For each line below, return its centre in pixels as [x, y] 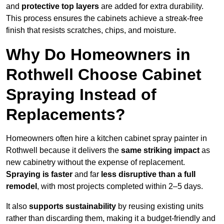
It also [17, 206]
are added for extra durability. [151, 6]
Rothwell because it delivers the [63, 150]
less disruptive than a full [148, 174]
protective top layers [60, 6]
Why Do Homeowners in [98, 55]
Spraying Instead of [81, 95]
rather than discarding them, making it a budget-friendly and [111, 218]
